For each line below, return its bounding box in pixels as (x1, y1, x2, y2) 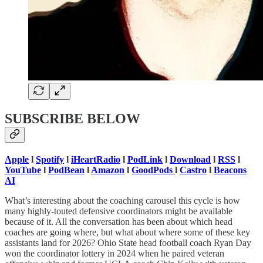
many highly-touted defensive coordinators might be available (5, 206, 232, 217)
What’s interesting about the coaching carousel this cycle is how (5, 195, 240, 206)
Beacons (214, 165, 247, 176)
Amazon (91, 165, 124, 176)
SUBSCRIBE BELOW (5, 111, 140, 127)
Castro (180, 165, 207, 176)
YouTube (5, 165, 41, 176)
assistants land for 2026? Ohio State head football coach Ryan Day (5, 238, 251, 248)
